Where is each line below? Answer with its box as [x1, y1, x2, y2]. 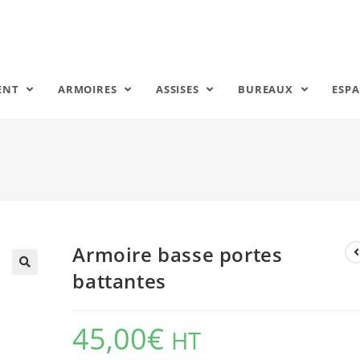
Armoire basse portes [72, 241, 283, 268]
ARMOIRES [57, 82, 121, 96]
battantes [72, 268, 166, 294]
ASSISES [155, 82, 202, 96]
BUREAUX [238, 82, 297, 96]
